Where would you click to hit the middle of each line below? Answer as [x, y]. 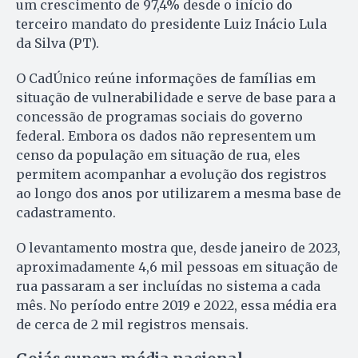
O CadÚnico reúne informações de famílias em [166, 78]
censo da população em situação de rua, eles [158, 155]
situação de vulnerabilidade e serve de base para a [176, 97]
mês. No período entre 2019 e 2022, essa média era [176, 305]
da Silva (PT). [59, 43]
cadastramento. [68, 212]
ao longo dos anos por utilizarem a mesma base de [179, 193]
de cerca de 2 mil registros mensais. [134, 324]
